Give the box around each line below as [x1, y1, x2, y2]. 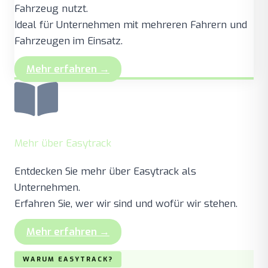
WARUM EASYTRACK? [23, 255, 113, 264]
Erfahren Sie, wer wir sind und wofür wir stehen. [14, 197, 237, 211]
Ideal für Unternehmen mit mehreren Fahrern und [14, 18, 247, 32]
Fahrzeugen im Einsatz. [14, 34, 123, 48]
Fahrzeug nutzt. [14, 2, 88, 16]
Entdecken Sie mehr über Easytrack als [14, 165, 196, 179]
